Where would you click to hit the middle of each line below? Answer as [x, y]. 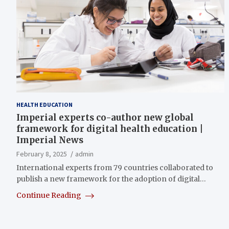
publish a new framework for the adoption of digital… [111, 179]
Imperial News [50, 140]
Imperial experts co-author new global [105, 117]
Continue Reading [50, 195]
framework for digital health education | [110, 129]
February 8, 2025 [42, 154]
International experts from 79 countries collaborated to [115, 167]
